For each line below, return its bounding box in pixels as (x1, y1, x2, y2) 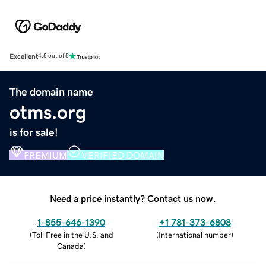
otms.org (9, 102, 86, 122)
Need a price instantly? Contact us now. (50, 193, 216, 203)
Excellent (9, 52, 38, 60)
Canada (56, 242, 84, 250)
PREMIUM (24, 150, 67, 160)
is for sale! (9, 126, 58, 138)
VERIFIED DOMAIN (81, 150, 164, 160)
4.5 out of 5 (38, 53, 69, 59)
